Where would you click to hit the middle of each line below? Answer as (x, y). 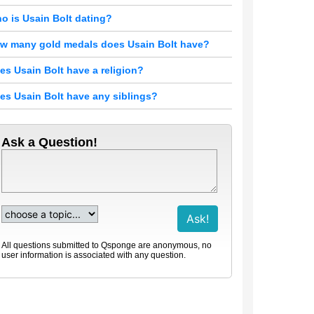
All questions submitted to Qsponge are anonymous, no (107, 245)
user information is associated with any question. (94, 255)
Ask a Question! (49, 142)
